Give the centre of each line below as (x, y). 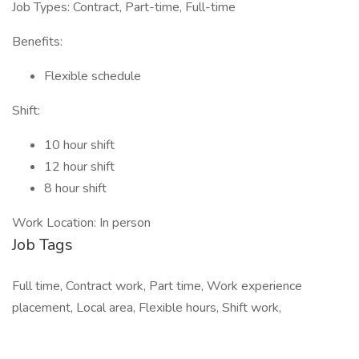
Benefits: (37, 42)
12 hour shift (79, 167)
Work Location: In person (81, 223)
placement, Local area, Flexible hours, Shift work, (147, 308)
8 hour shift (75, 188)
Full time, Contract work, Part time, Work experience (157, 286)
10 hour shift (79, 145)
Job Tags (42, 245)
